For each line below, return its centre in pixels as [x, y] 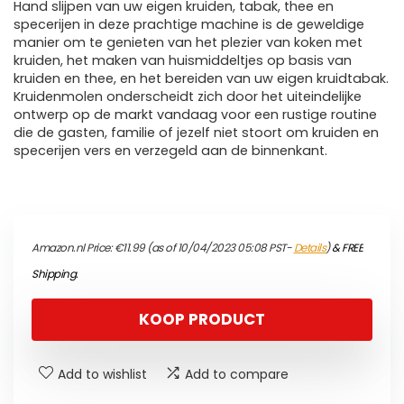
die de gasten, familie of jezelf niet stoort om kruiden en [196, 133]
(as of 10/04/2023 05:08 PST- [219, 248]
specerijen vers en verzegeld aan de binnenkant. [170, 151]
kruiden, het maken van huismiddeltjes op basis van [183, 61]
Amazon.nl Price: [73, 248]
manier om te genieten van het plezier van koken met [188, 43]
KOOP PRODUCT [202, 320]
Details [309, 248]
